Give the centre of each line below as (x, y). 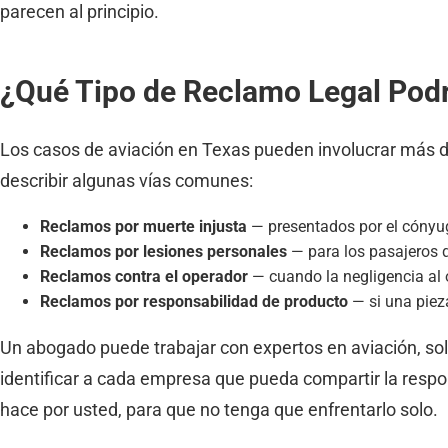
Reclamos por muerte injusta (143, 226)
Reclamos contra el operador (144, 276)
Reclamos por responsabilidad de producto (194, 301)
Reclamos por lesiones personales (163, 251)
